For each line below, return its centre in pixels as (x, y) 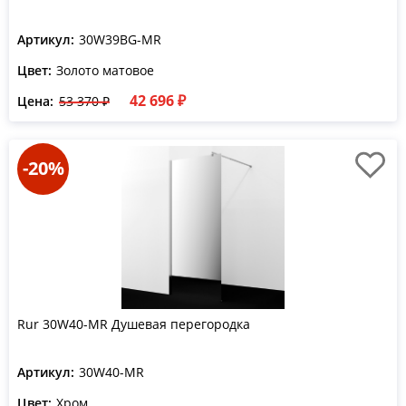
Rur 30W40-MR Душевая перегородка (134, 324)
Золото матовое (105, 70)
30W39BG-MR (120, 39)
